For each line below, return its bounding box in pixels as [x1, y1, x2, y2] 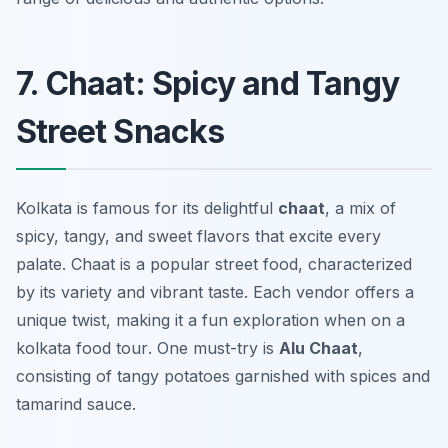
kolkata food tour [16, 338, 148, 359]
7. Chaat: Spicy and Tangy [16, 64, 400, 104]
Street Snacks [16, 112, 225, 152]
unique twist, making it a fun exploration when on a [16, 310, 405, 331]
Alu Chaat [279, 338, 358, 359]
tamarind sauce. [16, 394, 136, 415]
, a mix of [325, 198, 396, 219]
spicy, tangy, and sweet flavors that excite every [16, 226, 381, 247]
